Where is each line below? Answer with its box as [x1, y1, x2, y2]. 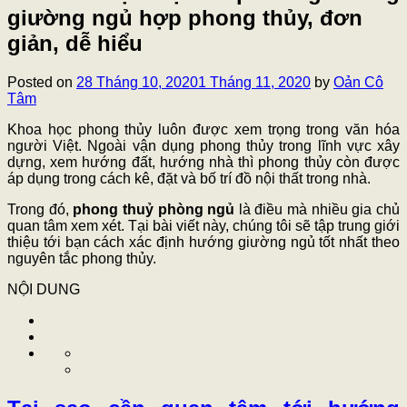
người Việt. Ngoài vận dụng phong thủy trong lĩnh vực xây [7, 137, 400, 154]
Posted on [7, 74, 76, 90]
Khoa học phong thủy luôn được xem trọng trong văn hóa [7, 121, 400, 137]
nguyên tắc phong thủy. [7, 250, 160, 266]
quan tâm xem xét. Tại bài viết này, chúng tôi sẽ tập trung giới [7, 217, 400, 233]
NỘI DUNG [7, 281, 80, 297]
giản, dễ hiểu [7, 30, 143, 55]
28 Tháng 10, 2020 [76, 74, 198, 90]
